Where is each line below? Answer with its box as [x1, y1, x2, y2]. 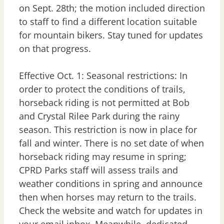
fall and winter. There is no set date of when [19, 137, 204, 149]
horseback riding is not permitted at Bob [19, 96, 189, 109]
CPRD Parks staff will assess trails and [19, 164, 178, 176]
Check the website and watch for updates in [19, 204, 202, 217]
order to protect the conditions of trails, [19, 83, 185, 95]
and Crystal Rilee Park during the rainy [19, 110, 179, 122]
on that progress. [19, 42, 93, 55]
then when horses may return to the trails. [19, 191, 196, 203]
